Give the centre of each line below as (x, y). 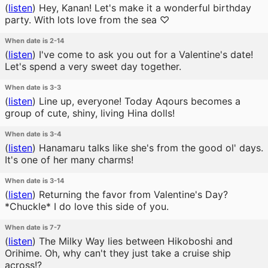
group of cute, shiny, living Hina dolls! (90, 113)
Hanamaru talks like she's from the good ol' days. (150, 148)
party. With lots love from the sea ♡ (87, 20)
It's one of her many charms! (69, 160)
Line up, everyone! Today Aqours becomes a (138, 101)
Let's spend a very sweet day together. (93, 66)
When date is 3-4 (33, 134)
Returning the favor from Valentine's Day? (132, 194)
